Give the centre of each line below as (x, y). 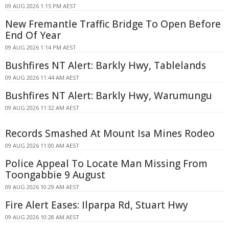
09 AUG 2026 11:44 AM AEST (42, 78)
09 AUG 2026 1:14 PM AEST (41, 48)
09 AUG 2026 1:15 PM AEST (41, 6)
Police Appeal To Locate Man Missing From (106, 164)
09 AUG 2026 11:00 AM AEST (42, 146)
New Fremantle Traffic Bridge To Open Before (113, 24)
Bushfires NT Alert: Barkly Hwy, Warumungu (109, 96)
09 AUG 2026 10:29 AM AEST (42, 187)
